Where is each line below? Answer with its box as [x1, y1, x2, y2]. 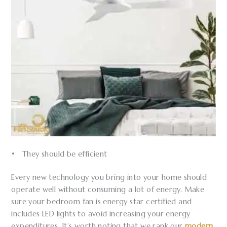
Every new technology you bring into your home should [11, 172, 207, 182]
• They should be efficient [11, 149, 107, 159]
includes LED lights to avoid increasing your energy [11, 209, 191, 218]
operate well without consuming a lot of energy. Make [11, 184, 205, 194]
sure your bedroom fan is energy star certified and [11, 197, 192, 206]
